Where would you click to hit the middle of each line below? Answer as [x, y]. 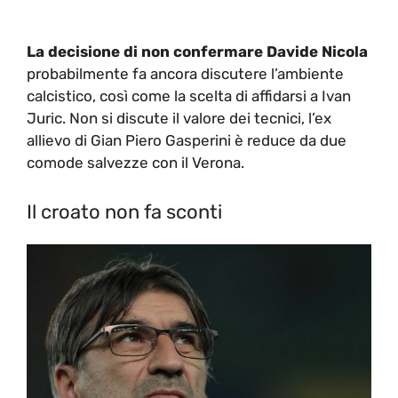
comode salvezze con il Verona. [135, 163]
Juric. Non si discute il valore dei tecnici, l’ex [179, 118]
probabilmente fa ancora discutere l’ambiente [185, 74]
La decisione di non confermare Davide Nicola [197, 52]
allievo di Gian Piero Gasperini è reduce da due [187, 140]
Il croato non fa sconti [124, 211]
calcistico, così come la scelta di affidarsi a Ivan [189, 96]
